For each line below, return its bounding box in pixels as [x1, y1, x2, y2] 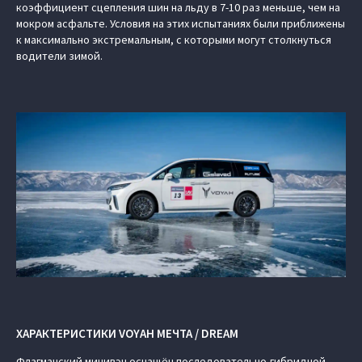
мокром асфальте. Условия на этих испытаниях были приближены [16, 16, 345, 31]
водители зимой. [16, 48, 103, 63]
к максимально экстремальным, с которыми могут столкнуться [16, 32, 331, 47]
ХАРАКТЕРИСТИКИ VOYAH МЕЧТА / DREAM [16, 326, 243, 341]
